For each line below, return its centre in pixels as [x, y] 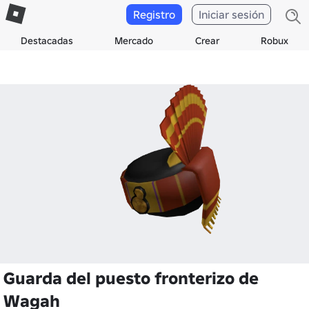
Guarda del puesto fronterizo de [131, 278]
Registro [154, 14]
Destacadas [47, 41]
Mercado [134, 41]
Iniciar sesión [231, 14]
